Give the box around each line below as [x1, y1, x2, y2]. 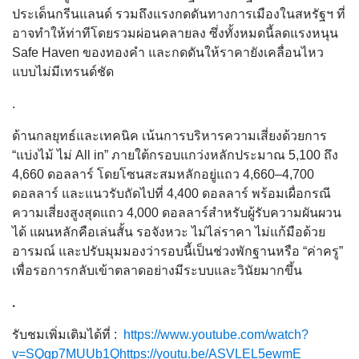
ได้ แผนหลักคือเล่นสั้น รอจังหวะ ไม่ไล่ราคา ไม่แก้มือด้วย [12, 225, 325, 239]
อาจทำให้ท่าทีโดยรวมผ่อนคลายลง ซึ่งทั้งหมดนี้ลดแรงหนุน [12, 26, 338, 40]
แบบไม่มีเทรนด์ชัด [12, 65, 114, 79]
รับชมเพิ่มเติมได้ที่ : [12, 328, 123, 341]
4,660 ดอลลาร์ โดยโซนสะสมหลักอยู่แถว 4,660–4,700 [12, 167, 314, 181]
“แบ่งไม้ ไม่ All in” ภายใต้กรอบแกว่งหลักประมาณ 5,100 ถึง [12, 148, 338, 162]
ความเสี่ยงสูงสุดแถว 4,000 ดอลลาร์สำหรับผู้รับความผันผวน [12, 206, 341, 220]
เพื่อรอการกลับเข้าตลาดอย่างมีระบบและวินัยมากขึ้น [12, 264, 302, 277]
